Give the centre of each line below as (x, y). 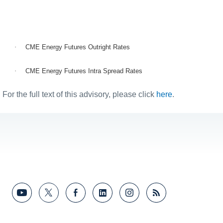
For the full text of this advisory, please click (79, 94)
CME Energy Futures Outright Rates (78, 47)
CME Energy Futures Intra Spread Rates (84, 71)
